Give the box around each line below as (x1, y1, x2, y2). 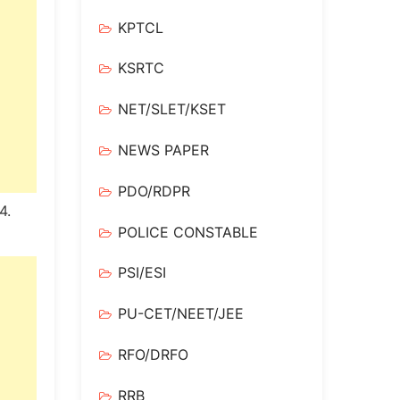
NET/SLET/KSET (118, 100, 226, 119)
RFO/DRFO (118, 345, 188, 363)
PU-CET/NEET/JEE (118, 304, 244, 323)
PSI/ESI (118, 263, 166, 282)
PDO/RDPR (118, 181, 190, 200)
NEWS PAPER (118, 140, 209, 159)
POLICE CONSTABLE (118, 222, 258, 241)
